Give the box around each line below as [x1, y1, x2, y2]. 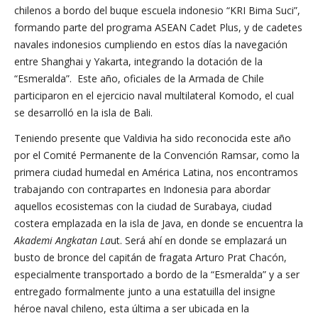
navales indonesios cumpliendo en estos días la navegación [14, 38, 287, 51]
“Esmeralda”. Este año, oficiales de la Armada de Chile [14, 72, 264, 85]
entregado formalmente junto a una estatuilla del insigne [14, 285, 275, 298]
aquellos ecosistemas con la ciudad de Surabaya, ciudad [14, 199, 272, 213]
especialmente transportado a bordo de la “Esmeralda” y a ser [14, 268, 300, 281]
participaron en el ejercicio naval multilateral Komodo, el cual [14, 89, 294, 102]
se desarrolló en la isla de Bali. [14, 106, 153, 119]
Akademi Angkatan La [14, 234, 111, 247]
